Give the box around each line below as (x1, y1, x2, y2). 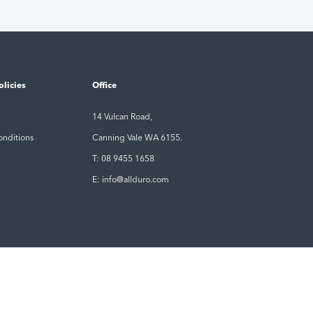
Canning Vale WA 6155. (92, 134, 182, 143)
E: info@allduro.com (92, 176, 169, 185)
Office (92, 82, 117, 91)
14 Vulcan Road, (92, 113, 152, 122)
